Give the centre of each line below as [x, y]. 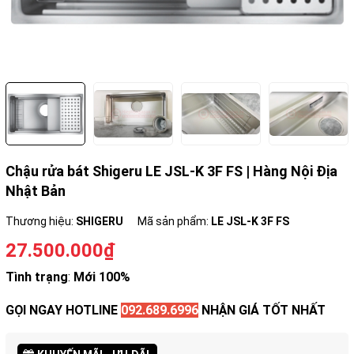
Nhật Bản [36, 191]
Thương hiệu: [41, 221]
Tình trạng [37, 277]
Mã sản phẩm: [174, 221]
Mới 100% [102, 277]
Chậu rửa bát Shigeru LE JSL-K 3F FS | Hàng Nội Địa [171, 171]
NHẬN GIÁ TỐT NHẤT [262, 310]
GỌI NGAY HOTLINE [63, 310]
